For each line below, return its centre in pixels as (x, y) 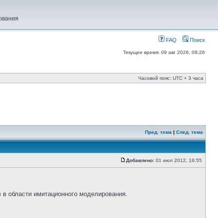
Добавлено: (140, 160)
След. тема (190, 132)
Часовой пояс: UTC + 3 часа (171, 78)
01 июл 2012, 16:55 (179, 160)
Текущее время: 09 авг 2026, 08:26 (164, 52)
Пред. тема (158, 132)
